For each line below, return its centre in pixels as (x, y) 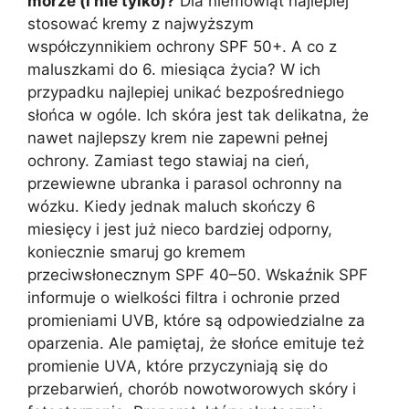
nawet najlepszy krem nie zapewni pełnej (178, 137)
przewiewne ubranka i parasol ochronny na (185, 183)
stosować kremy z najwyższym (141, 23)
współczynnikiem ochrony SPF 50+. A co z (182, 46)
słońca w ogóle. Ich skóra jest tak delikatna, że (198, 115)
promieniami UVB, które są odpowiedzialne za (196, 320)
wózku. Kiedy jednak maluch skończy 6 (172, 206)
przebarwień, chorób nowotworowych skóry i (192, 388)
